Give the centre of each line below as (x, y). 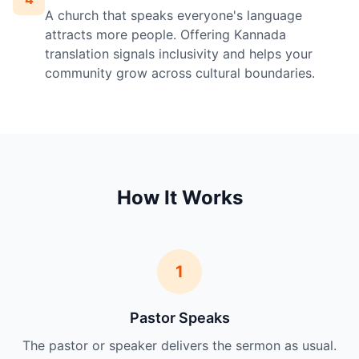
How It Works (179, 198)
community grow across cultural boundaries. (180, 73)
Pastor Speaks (179, 318)
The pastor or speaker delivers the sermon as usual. (179, 346)
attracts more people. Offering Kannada (165, 35)
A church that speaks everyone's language (173, 16)
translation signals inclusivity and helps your (179, 54)
